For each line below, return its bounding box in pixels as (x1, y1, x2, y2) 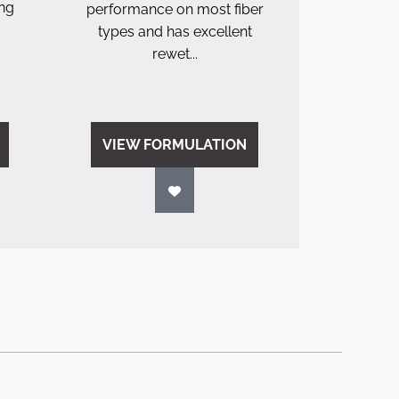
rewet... (151, 45, 198, 62)
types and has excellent (97, 23, 252, 40)
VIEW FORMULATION (102, 136, 247, 153)
